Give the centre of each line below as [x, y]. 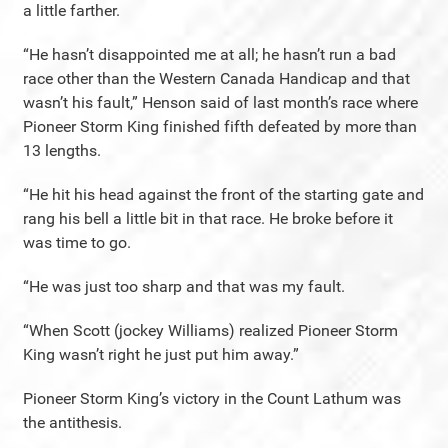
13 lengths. [62, 150]
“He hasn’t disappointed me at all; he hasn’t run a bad [209, 54]
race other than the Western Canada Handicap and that [216, 78]
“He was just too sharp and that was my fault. [184, 286]
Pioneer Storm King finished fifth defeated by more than [220, 126]
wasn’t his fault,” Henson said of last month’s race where [220, 102]
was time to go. [77, 242]
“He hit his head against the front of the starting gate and [223, 194]
